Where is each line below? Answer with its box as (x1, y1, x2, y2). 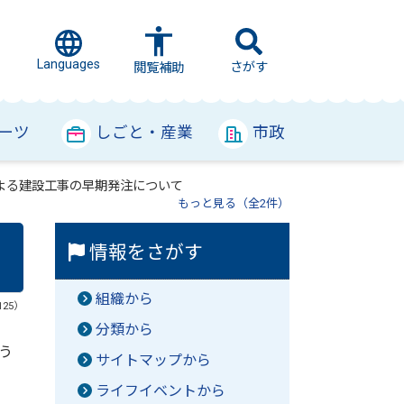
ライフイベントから (96, 382, 225, 399)
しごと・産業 (96, 124, 193, 142)
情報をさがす (85, 242, 204, 263)
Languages (37, 57, 100, 72)
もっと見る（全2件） (177, 197, 289, 210)
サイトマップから (96, 352, 211, 369)
